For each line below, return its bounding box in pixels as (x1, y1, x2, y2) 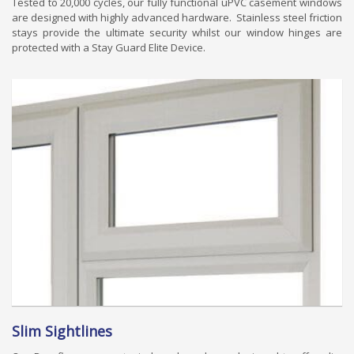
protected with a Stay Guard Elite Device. (12, 40, 205, 55)
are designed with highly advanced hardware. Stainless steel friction (12, 9, 342, 24)
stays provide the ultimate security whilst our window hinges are (12, 24, 342, 40)
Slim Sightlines (12, 321, 112, 341)
